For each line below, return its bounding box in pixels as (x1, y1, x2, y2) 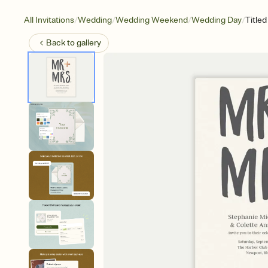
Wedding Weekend (115, 15, 188, 25)
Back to (46, 38, 77, 48)
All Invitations (24, 15, 74, 25)
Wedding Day (191, 15, 242, 25)
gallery (77, 38, 101, 48)
